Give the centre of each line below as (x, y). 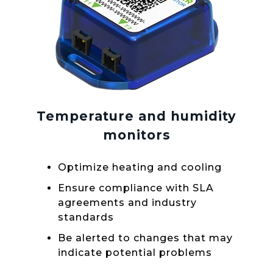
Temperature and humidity (136, 116)
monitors (136, 135)
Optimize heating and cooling (140, 167)
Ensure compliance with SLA (136, 188)
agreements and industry (127, 202)
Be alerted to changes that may (145, 238)
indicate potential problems (135, 252)
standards (86, 217)
